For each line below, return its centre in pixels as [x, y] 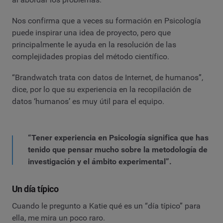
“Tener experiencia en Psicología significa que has [118, 138]
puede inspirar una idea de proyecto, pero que [91, 32]
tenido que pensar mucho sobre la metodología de [118, 150]
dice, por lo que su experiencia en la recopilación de [102, 89]
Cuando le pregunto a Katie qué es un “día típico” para [106, 206]
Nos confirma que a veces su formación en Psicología [107, 20]
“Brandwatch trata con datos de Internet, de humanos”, [108, 77]
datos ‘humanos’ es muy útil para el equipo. [88, 101]
